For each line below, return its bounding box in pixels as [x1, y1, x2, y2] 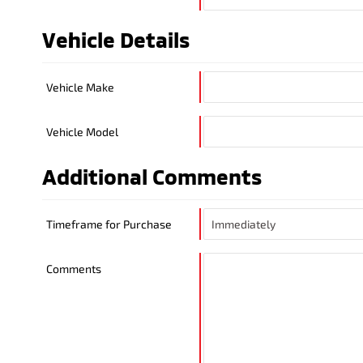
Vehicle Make [46, 80, 114, 94]
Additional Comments [42, 164, 262, 189]
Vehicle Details [42, 27, 190, 52]
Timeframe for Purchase [46, 217, 172, 231]
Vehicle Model [46, 125, 118, 139]
